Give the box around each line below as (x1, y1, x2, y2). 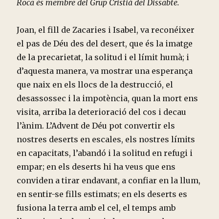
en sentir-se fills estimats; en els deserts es (17, 189, 188, 199)
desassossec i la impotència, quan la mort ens (17, 93, 198, 103)
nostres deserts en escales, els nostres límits (17, 134, 196, 144)
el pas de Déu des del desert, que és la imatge (17, 38, 193, 48)
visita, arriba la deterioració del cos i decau (17, 107, 187, 117)
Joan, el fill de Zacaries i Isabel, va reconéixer (17, 24, 195, 35)
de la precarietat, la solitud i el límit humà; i (17, 52, 190, 62)
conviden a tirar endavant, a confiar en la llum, (17, 175, 201, 185)
